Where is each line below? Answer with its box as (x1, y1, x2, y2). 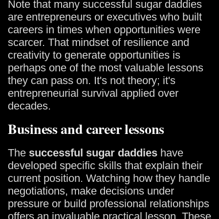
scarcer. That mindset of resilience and (8, 36, 189, 48)
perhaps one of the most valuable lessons (8, 62, 203, 74)
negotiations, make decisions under (8, 185, 174, 197)
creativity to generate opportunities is (8, 49, 180, 61)
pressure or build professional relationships (8, 197, 209, 210)
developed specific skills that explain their (8, 159, 202, 172)
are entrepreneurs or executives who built (8, 11, 202, 23)
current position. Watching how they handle (8, 172, 210, 184)
